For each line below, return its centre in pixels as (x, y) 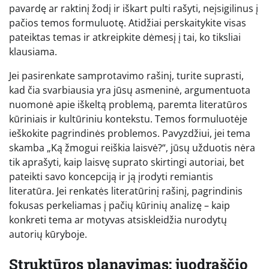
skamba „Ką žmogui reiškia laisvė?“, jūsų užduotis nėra (132, 147)
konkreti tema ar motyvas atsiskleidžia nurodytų (118, 219)
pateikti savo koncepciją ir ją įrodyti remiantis (111, 176)
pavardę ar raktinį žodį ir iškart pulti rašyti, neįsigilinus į (134, 8)
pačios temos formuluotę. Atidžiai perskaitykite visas (128, 23)
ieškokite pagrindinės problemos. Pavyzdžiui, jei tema (130, 133)
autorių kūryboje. (48, 234)
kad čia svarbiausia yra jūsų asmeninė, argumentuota (130, 90)
